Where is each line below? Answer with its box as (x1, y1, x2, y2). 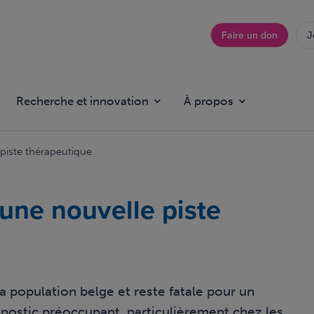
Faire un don (221, 28, 278, 42)
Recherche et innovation (16, 94, 149, 109)
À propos (184, 94, 233, 109)
